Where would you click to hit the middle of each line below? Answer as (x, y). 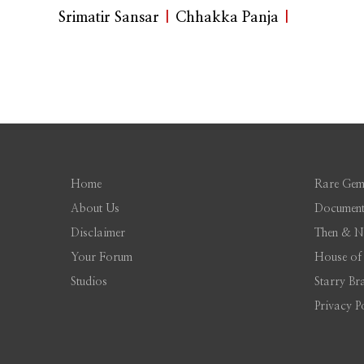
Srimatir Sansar (109, 18)
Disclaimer (98, 234)
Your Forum (102, 258)
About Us (95, 209)
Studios (89, 282)
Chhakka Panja (227, 18)
